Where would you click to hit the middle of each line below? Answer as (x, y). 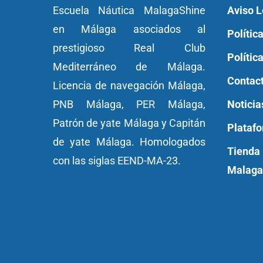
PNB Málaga (87, 104)
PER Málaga (170, 104)
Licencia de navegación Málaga (128, 85)
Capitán (187, 123)
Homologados (170, 142)
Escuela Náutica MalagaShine (129, 10)
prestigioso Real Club (129, 48)
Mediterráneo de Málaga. (129, 67)
